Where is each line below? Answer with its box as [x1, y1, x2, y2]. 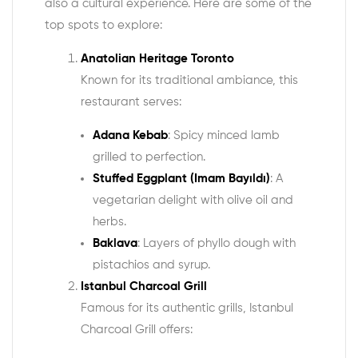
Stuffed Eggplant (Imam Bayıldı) [93, 172, 270, 185]
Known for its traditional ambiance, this [81, 74, 298, 86]
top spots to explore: [45, 18, 162, 31]
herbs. [93, 215, 126, 228]
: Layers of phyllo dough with [137, 237, 296, 249]
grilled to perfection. [93, 150, 205, 163]
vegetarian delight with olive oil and [93, 193, 293, 206]
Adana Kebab [93, 129, 168, 141]
